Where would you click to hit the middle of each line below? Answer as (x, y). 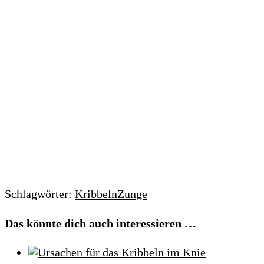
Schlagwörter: (38, 194)
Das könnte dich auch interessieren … (100, 223)
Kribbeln (96, 194)
